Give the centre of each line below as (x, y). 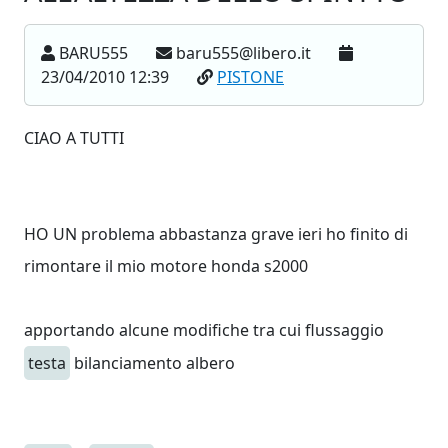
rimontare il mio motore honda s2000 (166, 266)
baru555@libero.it (243, 53)
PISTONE (250, 77)
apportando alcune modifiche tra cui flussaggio (204, 330)
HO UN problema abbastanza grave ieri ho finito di (216, 234)
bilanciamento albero (152, 363)
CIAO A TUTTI (74, 138)
